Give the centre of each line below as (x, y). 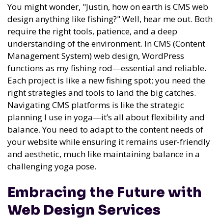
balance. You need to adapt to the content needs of (105, 129)
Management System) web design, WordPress (96, 55)
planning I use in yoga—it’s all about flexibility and (106, 117)
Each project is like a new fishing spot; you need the (106, 80)
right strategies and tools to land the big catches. (102, 92)
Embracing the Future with (105, 192)
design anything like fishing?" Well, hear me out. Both (110, 19)
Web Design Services (84, 210)
